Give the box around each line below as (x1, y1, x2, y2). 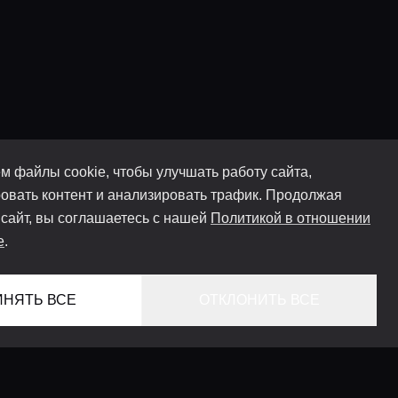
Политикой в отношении (211, 211, 370, 226)
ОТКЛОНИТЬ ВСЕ (198, 292, 320, 307)
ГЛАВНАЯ (309, 371, 377, 386)
